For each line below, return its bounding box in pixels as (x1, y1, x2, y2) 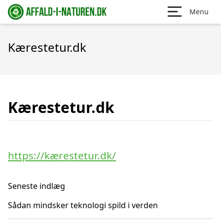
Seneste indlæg (8, 181, 65, 191)
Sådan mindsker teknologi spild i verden (8, 200, 158, 211)
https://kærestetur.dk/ (8, 148, 116, 162)
